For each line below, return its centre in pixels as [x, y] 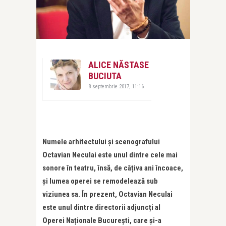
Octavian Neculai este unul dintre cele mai [110, 155]
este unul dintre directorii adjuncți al [101, 208]
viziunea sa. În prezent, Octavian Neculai [107, 194]
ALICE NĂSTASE [119, 65]
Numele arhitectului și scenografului [101, 142]
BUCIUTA [105, 76]
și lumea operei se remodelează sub [100, 181]
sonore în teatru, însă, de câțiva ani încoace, [113, 168]
